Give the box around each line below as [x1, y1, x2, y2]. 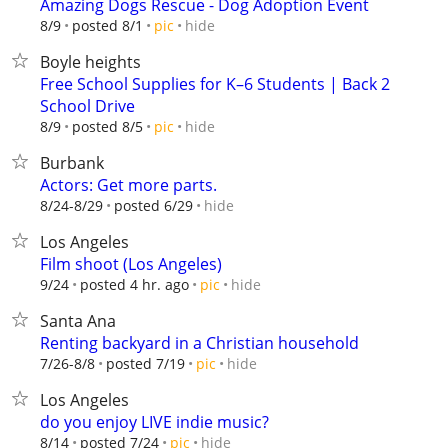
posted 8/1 [72, 16, 143, 35]
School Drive [40, 95, 135, 117]
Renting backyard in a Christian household [40, 332, 359, 354]
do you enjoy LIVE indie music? [40, 411, 269, 433]
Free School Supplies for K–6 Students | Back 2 [40, 73, 390, 95]
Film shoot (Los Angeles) [40, 253, 222, 275]
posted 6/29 [114, 196, 193, 215]
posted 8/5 [72, 117, 143, 136]
